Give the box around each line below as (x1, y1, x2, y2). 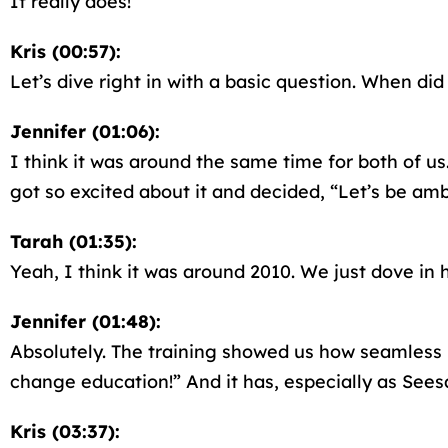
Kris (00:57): (10, 40, 121, 63)
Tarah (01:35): (10, 230, 137, 253)
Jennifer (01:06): (10, 120, 160, 143)
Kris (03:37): (10, 420, 120, 443)
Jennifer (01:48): (10, 310, 161, 333)
